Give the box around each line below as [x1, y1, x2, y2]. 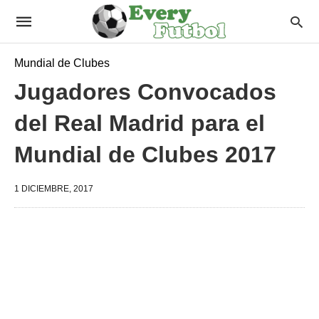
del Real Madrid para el [14, 110, 265, 136]
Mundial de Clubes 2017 [14, 142, 276, 167]
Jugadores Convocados [14, 79, 276, 105]
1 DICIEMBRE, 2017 [14, 184, 93, 194]
